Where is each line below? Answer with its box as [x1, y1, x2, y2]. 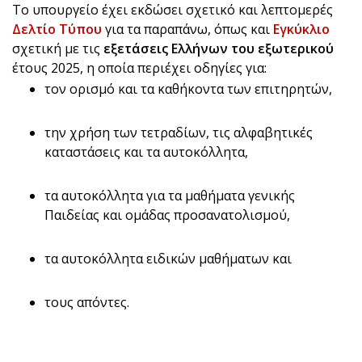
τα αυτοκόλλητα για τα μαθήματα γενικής [44, 187, 295, 205]
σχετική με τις [12, 40, 103, 58]
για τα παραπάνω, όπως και [102, 20, 273, 39]
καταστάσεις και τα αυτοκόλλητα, [44, 143, 248, 162]
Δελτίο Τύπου [12, 20, 102, 39]
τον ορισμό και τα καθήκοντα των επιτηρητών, [44, 80, 332, 99]
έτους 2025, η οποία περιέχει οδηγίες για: [12, 59, 267, 78]
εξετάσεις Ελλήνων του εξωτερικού [103, 40, 334, 58]
